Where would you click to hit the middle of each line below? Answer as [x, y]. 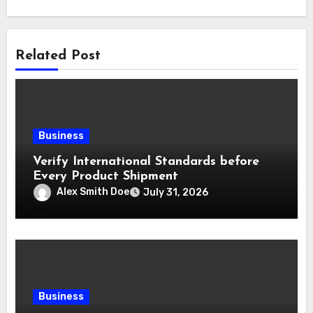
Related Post [58, 56]
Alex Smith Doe [93, 191]
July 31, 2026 [176, 192]
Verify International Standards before [146, 161]
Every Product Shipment [106, 176]
